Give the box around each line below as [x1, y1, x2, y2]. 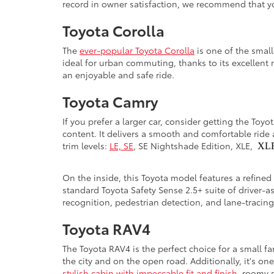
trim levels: [62, 139, 109, 152]
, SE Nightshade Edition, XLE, [133, 139, 257, 152]
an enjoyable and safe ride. [62, 68, 177, 81]
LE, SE [109, 139, 133, 152]
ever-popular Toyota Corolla [80, 43, 194, 56]
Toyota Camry [62, 90, 158, 111]
